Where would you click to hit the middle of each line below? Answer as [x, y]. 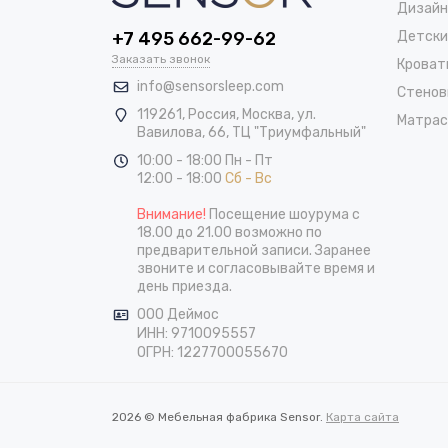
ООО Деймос [178, 314]
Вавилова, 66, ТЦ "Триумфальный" [251, 132]
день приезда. [184, 286]
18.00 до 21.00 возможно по [229, 232]
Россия [212, 114]
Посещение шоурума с [284, 214]
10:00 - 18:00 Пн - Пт [205, 160]
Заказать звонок [161, 58]
